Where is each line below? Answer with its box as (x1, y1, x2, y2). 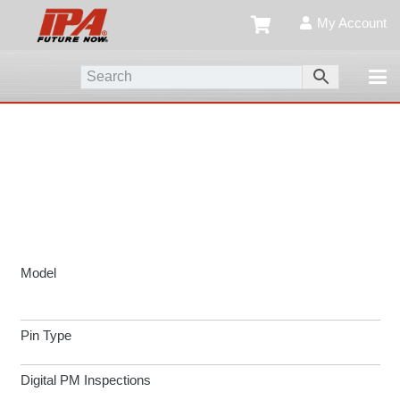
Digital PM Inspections (20, 372, 151, 388)
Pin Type (20, 328, 71, 344)
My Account (316, 15, 387, 30)
